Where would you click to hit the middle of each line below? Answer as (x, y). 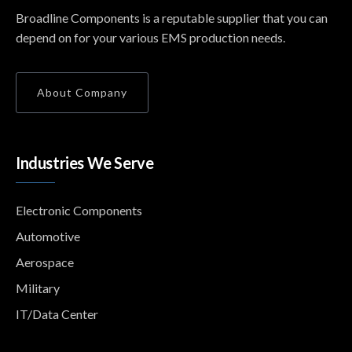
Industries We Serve (85, 162)
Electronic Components (79, 210)
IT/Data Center (57, 313)
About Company (82, 92)
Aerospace (45, 262)
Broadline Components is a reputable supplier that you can (172, 17)
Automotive (48, 236)
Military (38, 288)
